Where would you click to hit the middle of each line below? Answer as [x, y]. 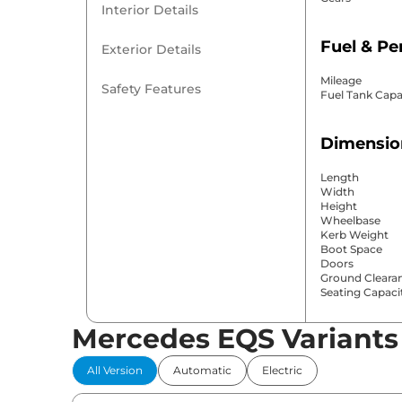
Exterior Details [151, 50]
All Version [115, 371]
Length [339, 178]
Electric [282, 371]
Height [338, 206]
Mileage [341, 81]
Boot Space [351, 249]
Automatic [202, 371]
